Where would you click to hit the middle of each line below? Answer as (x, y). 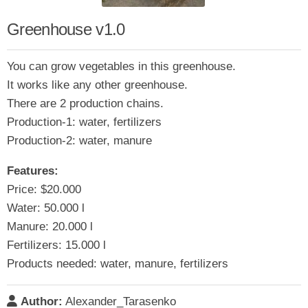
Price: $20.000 (44, 189)
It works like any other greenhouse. (97, 85)
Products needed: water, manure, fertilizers (118, 263)
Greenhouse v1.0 (66, 29)
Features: (33, 170)
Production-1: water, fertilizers (84, 122)
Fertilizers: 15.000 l (56, 245)
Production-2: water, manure (79, 140)
